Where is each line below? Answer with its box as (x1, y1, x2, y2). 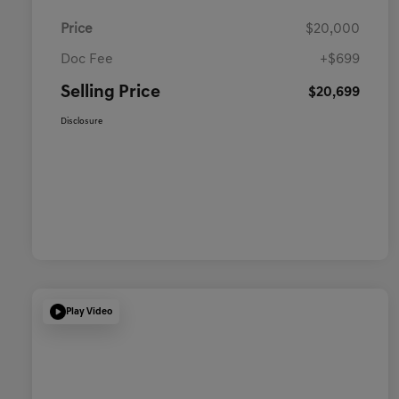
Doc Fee (61, 53, 113, 68)
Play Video (66, 306, 112, 317)
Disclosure (61, 117, 102, 127)
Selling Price (61, 84, 160, 102)
